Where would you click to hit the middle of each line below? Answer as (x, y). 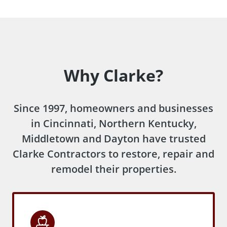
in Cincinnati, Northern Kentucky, (113, 123)
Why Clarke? (113, 75)
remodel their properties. (113, 169)
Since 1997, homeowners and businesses (113, 108)
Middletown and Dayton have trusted (113, 138)
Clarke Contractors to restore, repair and (113, 154)
